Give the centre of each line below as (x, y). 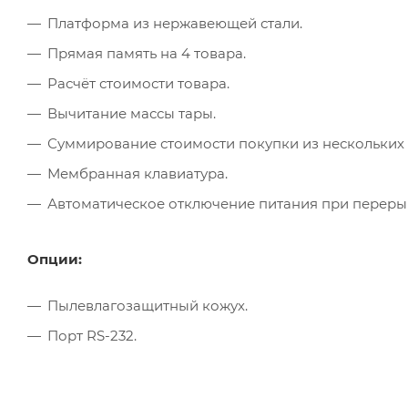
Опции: (55, 259)
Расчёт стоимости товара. (138, 83)
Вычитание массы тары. (132, 113)
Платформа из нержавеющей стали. (175, 23)
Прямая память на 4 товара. (147, 53)
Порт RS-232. (92, 335)
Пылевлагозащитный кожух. (148, 305)
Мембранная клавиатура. (138, 173)
